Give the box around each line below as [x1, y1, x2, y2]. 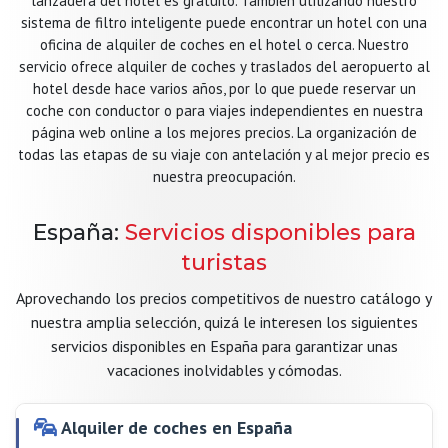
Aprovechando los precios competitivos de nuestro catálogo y [16, 288, 432, 308]
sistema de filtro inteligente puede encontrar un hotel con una [21, 13, 427, 32]
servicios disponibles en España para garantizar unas [50, 336, 398, 356]
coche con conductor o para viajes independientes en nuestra [25, 101, 423, 120]
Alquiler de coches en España [57, 416, 292, 439]
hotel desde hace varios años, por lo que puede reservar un [32, 79, 416, 98]
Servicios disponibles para [124, 219, 416, 246]
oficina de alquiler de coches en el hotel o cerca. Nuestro [39, 35, 409, 54]
